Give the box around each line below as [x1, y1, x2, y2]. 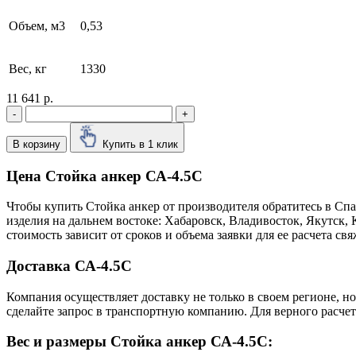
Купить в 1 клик [103, 137, 178, 150]
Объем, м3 [9, 18, 65, 33]
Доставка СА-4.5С [6, 257, 132, 275]
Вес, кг [9, 61, 47, 75]
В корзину [13, 137, 60, 150]
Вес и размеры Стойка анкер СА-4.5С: [6, 333, 273, 350]
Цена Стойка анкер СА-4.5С [6, 167, 203, 184]
